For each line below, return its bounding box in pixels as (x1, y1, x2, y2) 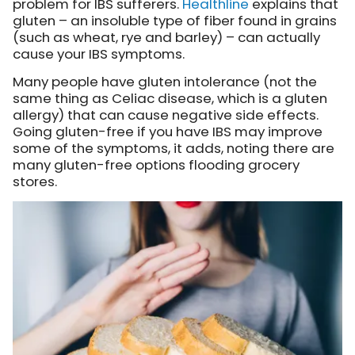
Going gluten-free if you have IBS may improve (13, 122, 323, 142)
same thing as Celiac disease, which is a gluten (13, 89, 327, 109)
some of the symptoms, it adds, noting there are (13, 139, 334, 158)
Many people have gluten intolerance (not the (13, 72, 317, 92)
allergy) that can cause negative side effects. (13, 105, 319, 125)
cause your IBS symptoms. (13, 44, 185, 64)
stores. (13, 172, 57, 192)
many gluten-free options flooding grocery (13, 155, 300, 175)
